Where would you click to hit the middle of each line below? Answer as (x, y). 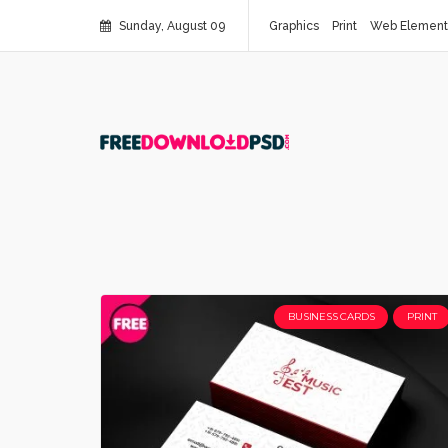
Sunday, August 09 (170, 26)
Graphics (294, 26)
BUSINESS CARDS (331, 316)
